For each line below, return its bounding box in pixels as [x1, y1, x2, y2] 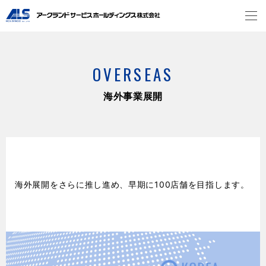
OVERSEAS [93, 62, 173, 86]
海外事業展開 [103, 90, 163, 102]
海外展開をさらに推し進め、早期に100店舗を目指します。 [15, 179, 249, 190]
